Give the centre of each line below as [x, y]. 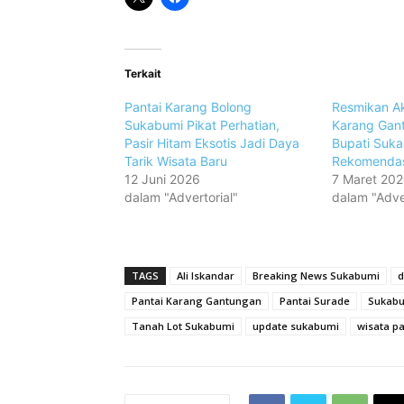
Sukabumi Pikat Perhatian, [202, 125]
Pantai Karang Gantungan [197, 301]
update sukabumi [296, 326]
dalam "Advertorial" [181, 197]
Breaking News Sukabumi [316, 276]
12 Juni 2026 [162, 179]
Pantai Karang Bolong [188, 107]
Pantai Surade [315, 301]
